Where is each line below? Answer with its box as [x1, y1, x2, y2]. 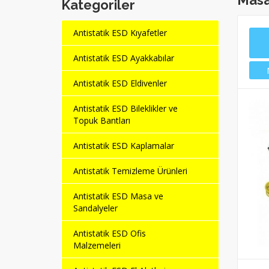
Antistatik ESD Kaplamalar [73, 140, 174, 152]
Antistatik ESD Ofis [73, 228, 146, 240]
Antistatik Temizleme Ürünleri [73, 165, 187, 177]
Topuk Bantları [73, 115, 130, 127]
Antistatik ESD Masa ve [73, 190, 163, 202]
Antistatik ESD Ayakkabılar [73, 52, 174, 64]
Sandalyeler [73, 202, 118, 214]
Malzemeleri [73, 240, 121, 252]
